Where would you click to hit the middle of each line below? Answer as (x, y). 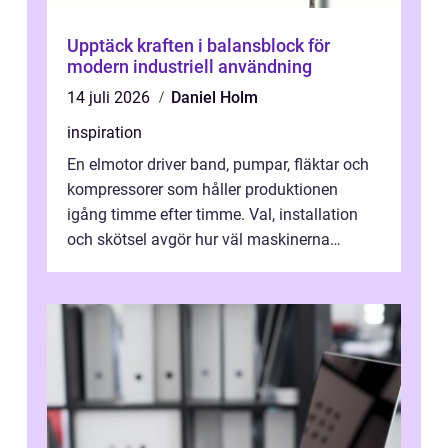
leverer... (95, 265)
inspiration (104, 133)
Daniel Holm (214, 98)
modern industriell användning (189, 67)
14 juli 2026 (110, 98)
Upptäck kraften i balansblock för (198, 46)
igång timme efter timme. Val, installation (212, 215)
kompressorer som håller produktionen (202, 190)
